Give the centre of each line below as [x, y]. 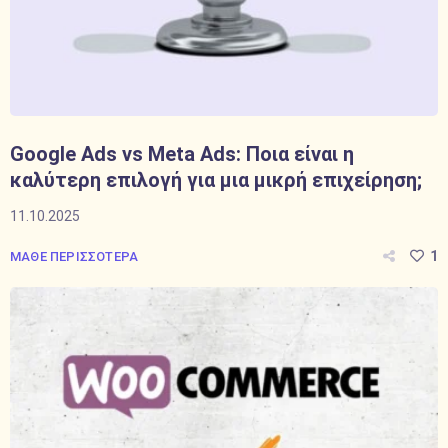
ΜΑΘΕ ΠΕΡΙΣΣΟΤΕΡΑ [74, 256]
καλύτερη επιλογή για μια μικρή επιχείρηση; [216, 180]
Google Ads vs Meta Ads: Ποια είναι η [182, 154]
